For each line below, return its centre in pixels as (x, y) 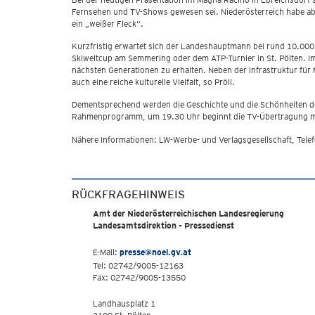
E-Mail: (106, 252)
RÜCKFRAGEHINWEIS (128, 194)
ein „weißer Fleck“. (108, 24)
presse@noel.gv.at (155, 252)
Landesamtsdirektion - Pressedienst (163, 225)
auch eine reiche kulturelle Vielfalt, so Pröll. (153, 82)
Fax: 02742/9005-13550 (139, 277)
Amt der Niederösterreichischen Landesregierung (188, 213)
